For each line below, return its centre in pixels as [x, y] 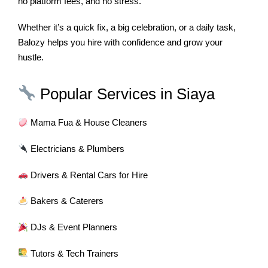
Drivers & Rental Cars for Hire [88, 175]
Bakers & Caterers [66, 201]
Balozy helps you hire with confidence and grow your [120, 42]
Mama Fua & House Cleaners [88, 123]
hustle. [31, 57]
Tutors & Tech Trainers [74, 253]
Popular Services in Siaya [125, 94]
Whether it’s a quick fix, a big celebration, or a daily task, [127, 28]
